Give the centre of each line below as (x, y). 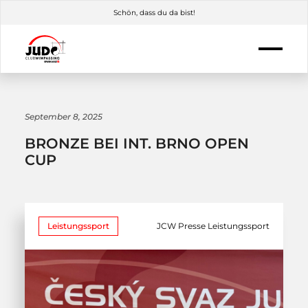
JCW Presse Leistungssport (213, 226)
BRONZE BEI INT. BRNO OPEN (136, 143)
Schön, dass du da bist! (154, 13)
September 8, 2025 (63, 117)
